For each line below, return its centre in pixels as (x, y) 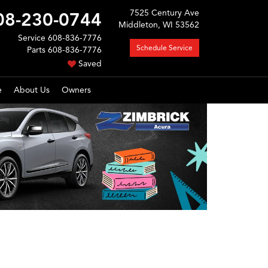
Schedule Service (165, 48)
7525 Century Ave (165, 13)
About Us (32, 90)
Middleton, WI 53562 (159, 25)
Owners (76, 90)
